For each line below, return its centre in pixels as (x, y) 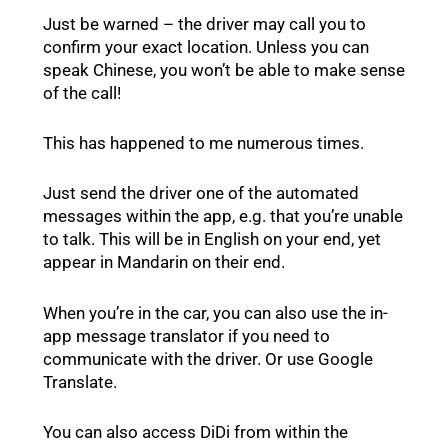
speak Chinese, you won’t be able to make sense (223, 70)
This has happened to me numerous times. (203, 143)
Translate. (79, 381)
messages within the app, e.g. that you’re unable (222, 216)
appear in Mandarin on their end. (163, 262)
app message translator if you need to (186, 335)
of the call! (81, 93)
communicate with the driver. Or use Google (207, 358)
